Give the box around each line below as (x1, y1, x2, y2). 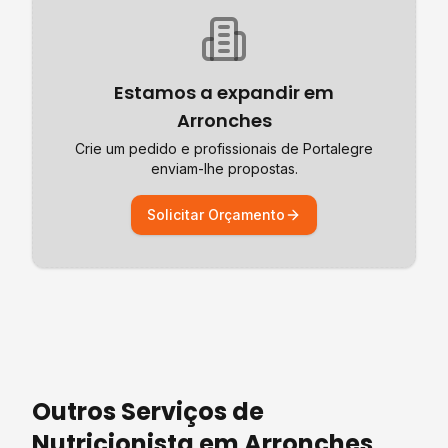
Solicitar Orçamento (147, 206, 285, 223)
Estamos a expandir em (114, 80, 334, 105)
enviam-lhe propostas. (150, 160, 298, 177)
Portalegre (303, 140, 373, 157)
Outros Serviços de (32, 395, 264, 428)
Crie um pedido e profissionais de (75, 140, 303, 157)
